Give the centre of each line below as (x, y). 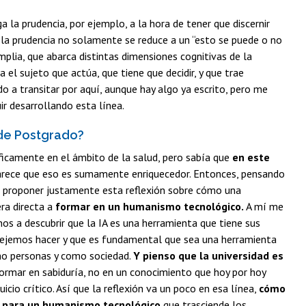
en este (251, 157)
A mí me (264, 206)
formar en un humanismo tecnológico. (150, 206)
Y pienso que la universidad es (208, 255)
